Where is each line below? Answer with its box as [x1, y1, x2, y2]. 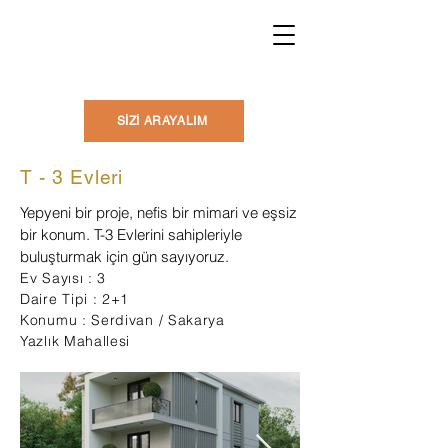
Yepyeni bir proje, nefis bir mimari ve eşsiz [20, 203, 297, 222]
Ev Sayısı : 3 [20, 269, 107, 287]
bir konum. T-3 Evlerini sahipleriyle [20, 225, 242, 244]
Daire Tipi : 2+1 [20, 290, 130, 308]
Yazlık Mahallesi [20, 332, 131, 350]
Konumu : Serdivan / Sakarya [20, 311, 225, 329]
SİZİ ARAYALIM [116, 114, 208, 128]
